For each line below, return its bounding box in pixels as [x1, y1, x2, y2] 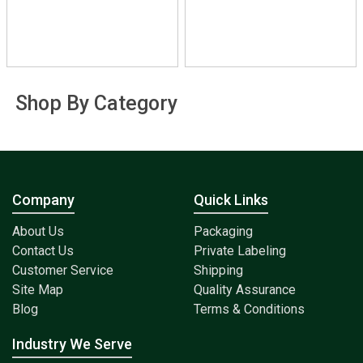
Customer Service [12, 263, 113, 279]
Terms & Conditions [194, 301, 305, 318]
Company [12, 191, 75, 209]
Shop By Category [15, 92, 177, 116]
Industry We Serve [12, 335, 132, 353]
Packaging [194, 224, 253, 240]
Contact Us [12, 243, 74, 259]
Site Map [12, 282, 63, 298]
